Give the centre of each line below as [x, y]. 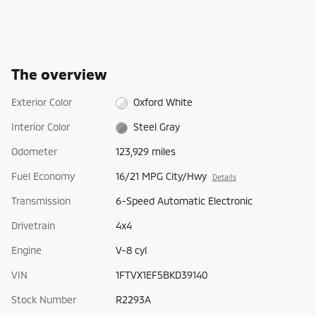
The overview [59, 74]
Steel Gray [157, 127]
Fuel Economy [43, 176]
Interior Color [41, 127]
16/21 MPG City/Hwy [161, 176]
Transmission [41, 201]
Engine [26, 250]
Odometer [34, 152]
